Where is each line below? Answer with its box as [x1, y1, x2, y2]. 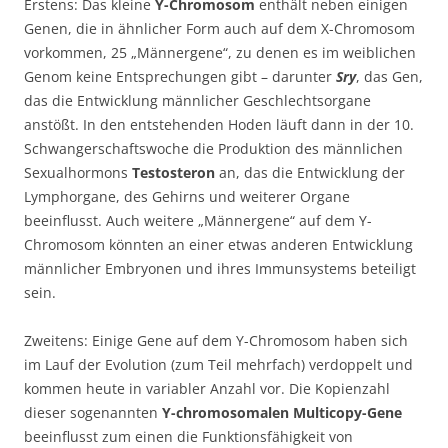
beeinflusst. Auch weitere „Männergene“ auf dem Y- [24, 210, 372, 230]
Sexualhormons [24, 162, 132, 182]
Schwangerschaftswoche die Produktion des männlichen [24, 138, 403, 158]
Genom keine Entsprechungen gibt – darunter [24, 66, 336, 86]
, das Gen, [356, 66, 423, 86]
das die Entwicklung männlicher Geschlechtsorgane [24, 90, 371, 110]
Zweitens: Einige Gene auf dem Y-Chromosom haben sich [24, 330, 408, 350]
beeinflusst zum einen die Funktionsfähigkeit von [24, 426, 353, 446]
